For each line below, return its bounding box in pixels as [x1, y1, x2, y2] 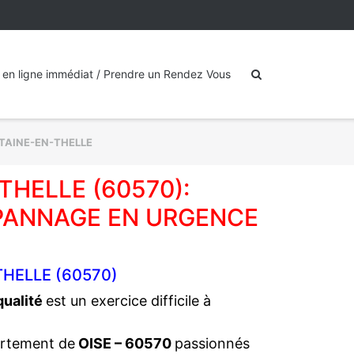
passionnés [175, 335, 250, 352]
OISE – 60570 [75, 335, 175, 352]
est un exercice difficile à [46, 292, 211, 309]
